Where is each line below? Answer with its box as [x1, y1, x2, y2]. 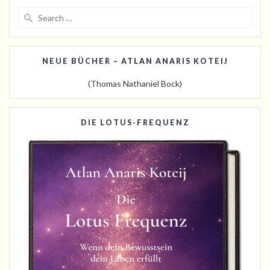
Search [134, 7, 162, 18]
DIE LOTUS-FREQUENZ [80, 118, 190, 127]
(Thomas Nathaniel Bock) [88, 78, 182, 89]
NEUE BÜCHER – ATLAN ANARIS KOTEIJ [42, 56, 228, 66]
